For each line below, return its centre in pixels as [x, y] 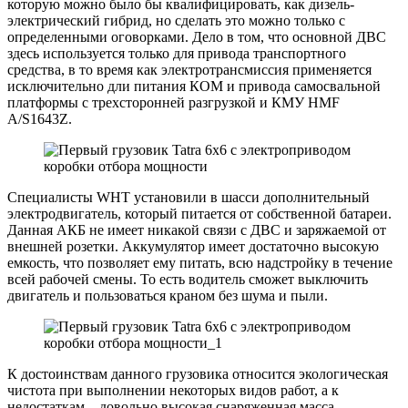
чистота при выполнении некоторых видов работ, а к [173, 390]
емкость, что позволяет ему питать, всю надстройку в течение [200, 262]
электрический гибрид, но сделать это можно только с [176, 20]
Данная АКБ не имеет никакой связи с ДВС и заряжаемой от [197, 229]
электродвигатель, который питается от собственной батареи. [199, 213]
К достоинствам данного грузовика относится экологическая [198, 373]
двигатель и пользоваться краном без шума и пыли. [168, 295]
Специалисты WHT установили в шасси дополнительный [189, 197]
